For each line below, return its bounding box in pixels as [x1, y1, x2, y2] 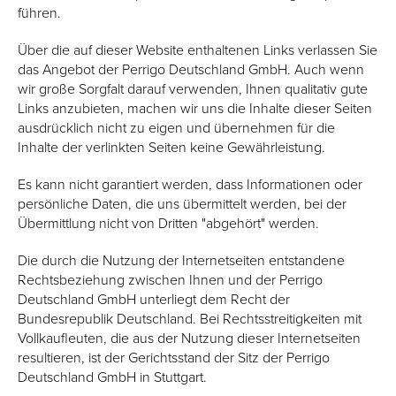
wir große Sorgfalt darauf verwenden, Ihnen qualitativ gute [18, 79, 368, 98]
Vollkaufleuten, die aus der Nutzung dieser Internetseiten [18, 328, 361, 347]
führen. [18, 3, 61, 22]
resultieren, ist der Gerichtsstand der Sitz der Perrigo [18, 347, 330, 367]
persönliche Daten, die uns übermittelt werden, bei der [18, 194, 346, 213]
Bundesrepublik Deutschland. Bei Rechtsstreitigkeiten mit [18, 308, 362, 328]
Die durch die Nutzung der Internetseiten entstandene [18, 250, 345, 270]
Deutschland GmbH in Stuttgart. [18, 367, 207, 386]
